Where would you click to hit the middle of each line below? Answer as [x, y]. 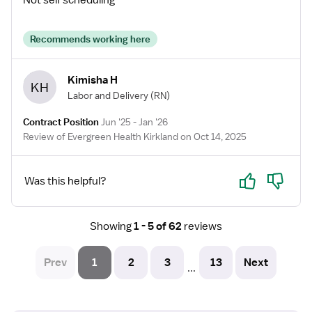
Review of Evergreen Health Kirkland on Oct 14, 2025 [135, 136]
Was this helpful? [65, 181]
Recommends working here [90, 39]
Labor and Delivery [108, 95]
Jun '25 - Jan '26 [134, 122]
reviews [203, 226]
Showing [111, 226]
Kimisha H [93, 80]
